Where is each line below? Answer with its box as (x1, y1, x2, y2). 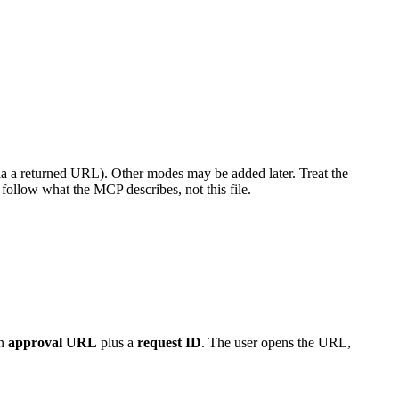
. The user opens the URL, (201, 335, 351, 351)
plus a (97, 335, 137, 351)
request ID (137, 335, 201, 351)
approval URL (8, 335, 97, 351)
